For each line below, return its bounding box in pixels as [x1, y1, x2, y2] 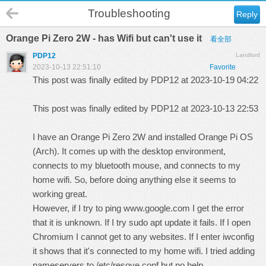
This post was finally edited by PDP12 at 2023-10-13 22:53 [33, 103, 258, 113]
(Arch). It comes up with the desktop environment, [33, 146, 226, 156]
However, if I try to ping [33, 203, 123, 213]
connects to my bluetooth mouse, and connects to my [33, 160, 240, 170]
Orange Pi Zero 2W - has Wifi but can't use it [6, 33, 204, 43]
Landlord [236, 52, 260, 58]
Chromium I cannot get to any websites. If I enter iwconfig [33, 232, 254, 242]
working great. [33, 189, 87, 199]
